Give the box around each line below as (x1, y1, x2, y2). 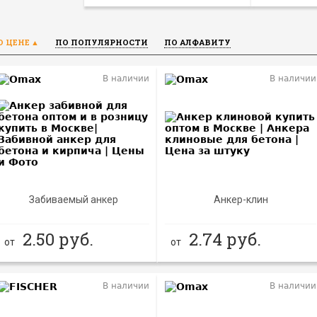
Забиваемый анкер (29, 193, 119, 205)
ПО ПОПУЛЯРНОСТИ (55, 36, 148, 47)
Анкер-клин (213, 193, 268, 205)
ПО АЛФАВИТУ (164, 36, 231, 47)
